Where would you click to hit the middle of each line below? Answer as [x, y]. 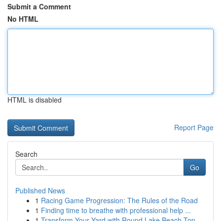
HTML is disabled [35, 100]
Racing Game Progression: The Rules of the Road [119, 200]
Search [26, 154]
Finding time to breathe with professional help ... [116, 210]
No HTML [23, 19]
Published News [40, 190]
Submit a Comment [39, 6]
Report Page [194, 127]
